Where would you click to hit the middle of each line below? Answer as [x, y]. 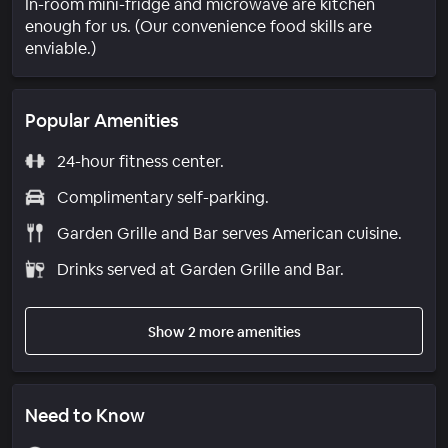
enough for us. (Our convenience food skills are [198, 26]
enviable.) [60, 48]
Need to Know [85, 415]
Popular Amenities [102, 120]
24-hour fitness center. [140, 161]
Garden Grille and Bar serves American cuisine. [229, 233]
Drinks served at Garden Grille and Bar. [200, 269]
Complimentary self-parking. [162, 197]
